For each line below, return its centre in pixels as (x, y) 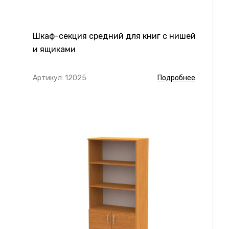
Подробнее (176, 78)
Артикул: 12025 (60, 78)
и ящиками (54, 49)
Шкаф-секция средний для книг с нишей (114, 36)
